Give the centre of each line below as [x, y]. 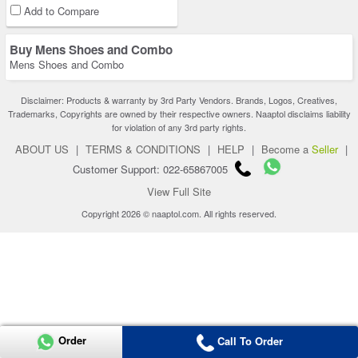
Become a [286, 149]
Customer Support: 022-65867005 [150, 169]
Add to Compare [62, 11]
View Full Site [179, 192]
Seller [324, 149]
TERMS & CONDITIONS [143, 149]
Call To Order [251, 341]
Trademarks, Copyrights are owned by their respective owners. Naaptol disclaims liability [179, 114]
